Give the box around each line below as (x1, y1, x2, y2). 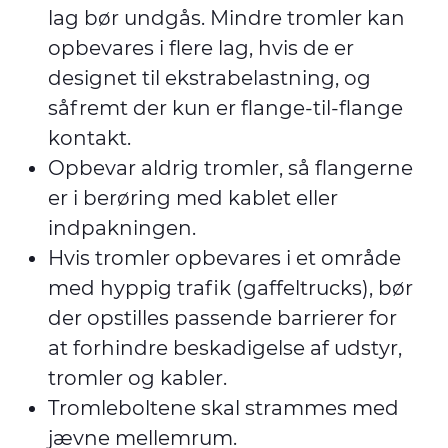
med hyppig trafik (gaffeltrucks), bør (48, 276, 413, 300)
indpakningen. (48, 216, 201, 240)
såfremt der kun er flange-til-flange (48, 96, 403, 120)
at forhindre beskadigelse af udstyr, (48, 336, 402, 360)
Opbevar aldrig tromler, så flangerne (48, 156, 413, 180)
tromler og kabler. (48, 366, 232, 390)
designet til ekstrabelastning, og (48, 66, 371, 90)
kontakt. (48, 126, 136, 150)
